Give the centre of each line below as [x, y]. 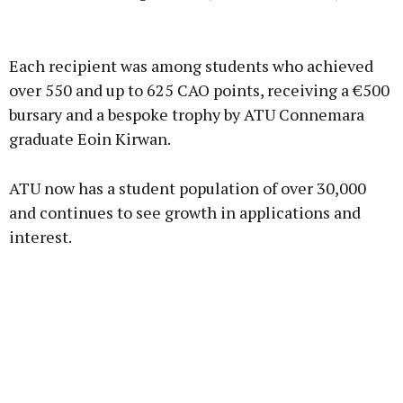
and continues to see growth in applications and [185, 213]
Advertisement [201, 35]
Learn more [201, 142]
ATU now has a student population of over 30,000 [188, 188]
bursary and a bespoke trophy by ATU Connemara [187, 115]
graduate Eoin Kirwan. [90, 139]
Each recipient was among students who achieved [191, 66]
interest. [40, 237]
